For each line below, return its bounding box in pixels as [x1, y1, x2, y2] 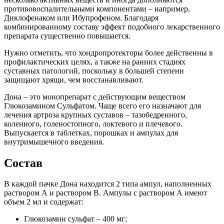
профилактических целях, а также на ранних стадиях [4, 57, 185, 66]
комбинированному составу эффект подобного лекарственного [4, 22, 220, 31]
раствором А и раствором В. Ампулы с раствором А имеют [4, 188, 207, 197]
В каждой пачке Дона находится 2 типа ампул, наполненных [4, 179, 211, 188]
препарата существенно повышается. [4, 31, 130, 40]
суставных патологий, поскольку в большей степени [4, 66, 184, 75]
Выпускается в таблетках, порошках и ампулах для [4, 128, 178, 137]
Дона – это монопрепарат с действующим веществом [4, 92, 185, 101]
